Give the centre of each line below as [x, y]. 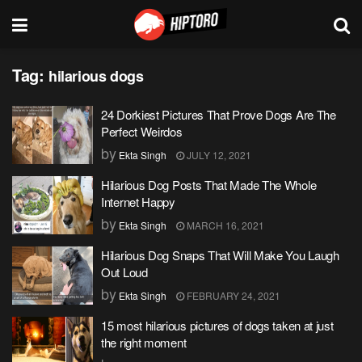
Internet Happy [138, 202]
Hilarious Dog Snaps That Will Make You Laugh [220, 255]
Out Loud [124, 272]
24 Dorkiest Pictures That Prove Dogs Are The [219, 114]
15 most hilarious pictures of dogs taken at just [217, 325]
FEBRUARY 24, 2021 [232, 295]
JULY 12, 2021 [218, 155]
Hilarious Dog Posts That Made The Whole [209, 185]
